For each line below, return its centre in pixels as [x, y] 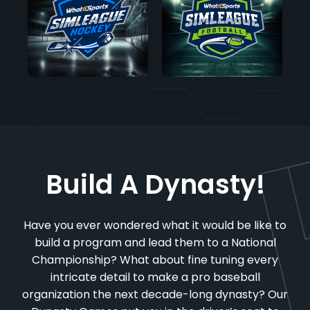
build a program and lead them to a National [155, 243]
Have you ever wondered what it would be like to [155, 225]
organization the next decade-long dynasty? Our [155, 294]
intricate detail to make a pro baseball [155, 277]
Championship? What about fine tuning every [155, 260]
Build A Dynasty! [155, 184]
